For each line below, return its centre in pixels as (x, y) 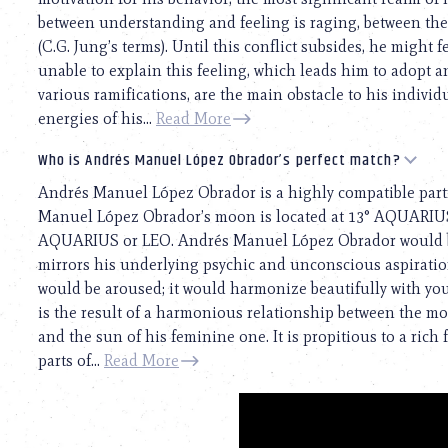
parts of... (71, 360)
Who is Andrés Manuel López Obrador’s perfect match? (219, 160)
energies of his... (97, 118)
